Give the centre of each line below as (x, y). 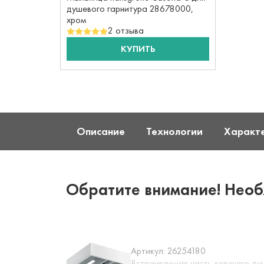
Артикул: (149, 250)
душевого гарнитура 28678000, (130, 8)
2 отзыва (126, 30)
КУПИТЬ (138, 48)
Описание (101, 132)
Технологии (174, 132)
